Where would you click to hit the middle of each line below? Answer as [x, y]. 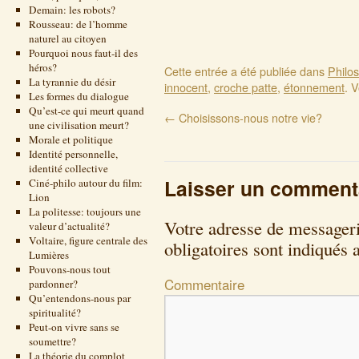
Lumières [48, 255]
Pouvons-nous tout [69, 269]
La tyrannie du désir [72, 82]
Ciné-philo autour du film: [85, 183]
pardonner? [53, 284]
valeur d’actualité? [69, 226]
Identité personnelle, [73, 154]
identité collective [68, 168]
